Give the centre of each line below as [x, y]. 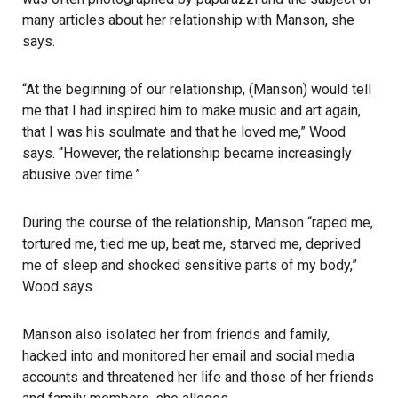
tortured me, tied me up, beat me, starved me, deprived [191, 244]
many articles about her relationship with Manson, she [188, 20]
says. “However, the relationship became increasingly [187, 153]
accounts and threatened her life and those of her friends [198, 377]
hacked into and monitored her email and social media [188, 356]
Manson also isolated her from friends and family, [176, 334]
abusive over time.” [81, 175]
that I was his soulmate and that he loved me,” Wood [184, 132]
